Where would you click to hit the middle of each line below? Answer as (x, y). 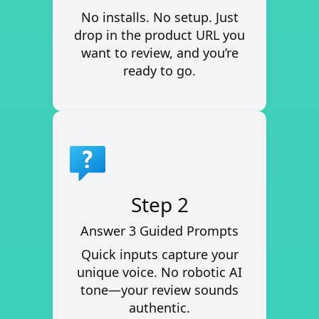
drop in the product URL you (159, 35)
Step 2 (159, 204)
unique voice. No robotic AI (159, 272)
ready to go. (159, 70)
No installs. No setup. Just (159, 17)
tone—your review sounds (159, 289)
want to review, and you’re (159, 52)
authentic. (159, 307)
